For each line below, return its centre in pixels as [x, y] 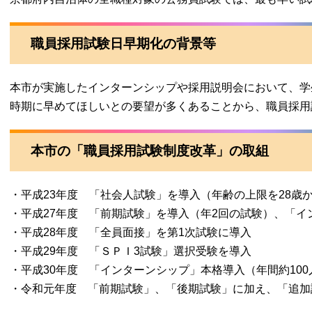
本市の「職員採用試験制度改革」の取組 [150, 151]
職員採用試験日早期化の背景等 [123, 44]
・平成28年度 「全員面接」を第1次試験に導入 [131, 232]
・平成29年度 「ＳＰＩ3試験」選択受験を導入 [131, 251]
